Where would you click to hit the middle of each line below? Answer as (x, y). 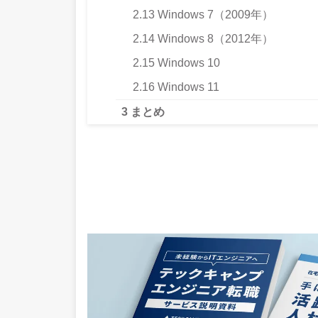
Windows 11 (187, 87)
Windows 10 (187, 63)
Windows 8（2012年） (214, 39)
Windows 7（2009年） (214, 15)
